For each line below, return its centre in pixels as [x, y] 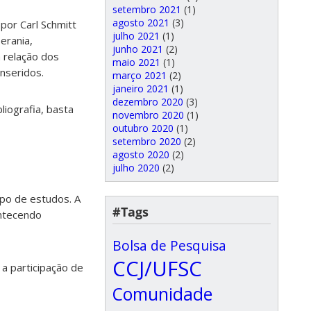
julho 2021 [136, 36]
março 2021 [140, 75]
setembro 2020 [147, 141]
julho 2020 [136, 168]
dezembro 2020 [148, 102]
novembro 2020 [148, 115]
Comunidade [162, 294]
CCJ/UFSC [157, 269]
